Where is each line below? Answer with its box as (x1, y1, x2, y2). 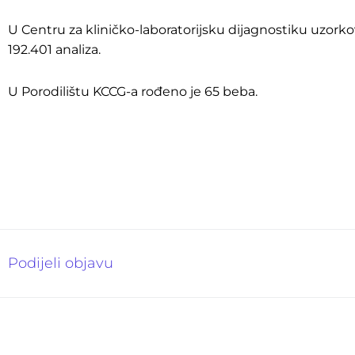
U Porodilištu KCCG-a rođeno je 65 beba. (8, 84, 258, 100)
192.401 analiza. (8, 42, 101, 58)
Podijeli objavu (8, 254, 113, 273)
